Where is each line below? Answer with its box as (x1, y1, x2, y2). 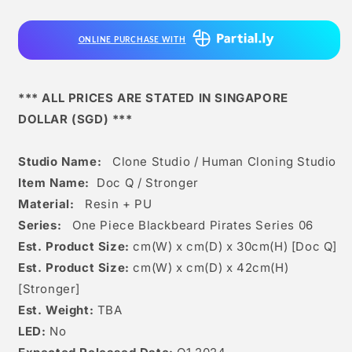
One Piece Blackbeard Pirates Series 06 (72, 218, 313, 233)
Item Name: (18, 175, 93, 191)
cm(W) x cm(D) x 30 (133, 239, 252, 255)
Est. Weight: (18, 302, 94, 318)
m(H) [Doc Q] (258, 239, 338, 255)
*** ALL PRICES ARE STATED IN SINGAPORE (18, 90, 288, 106)
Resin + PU (85, 196, 152, 212)
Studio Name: (18, 154, 105, 170)
